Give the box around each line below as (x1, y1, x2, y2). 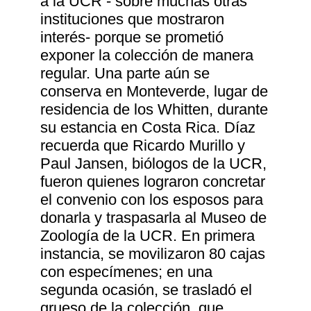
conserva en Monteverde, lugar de (40, 83, 269, 101)
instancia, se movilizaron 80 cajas (40, 245, 266, 263)
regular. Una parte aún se (40, 65, 210, 83)
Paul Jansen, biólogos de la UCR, (40, 155, 267, 173)
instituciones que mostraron (40, 10, 225, 28)
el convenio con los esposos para (40, 191, 264, 209)
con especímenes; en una (40, 263, 213, 281)
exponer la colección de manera (40, 47, 254, 65)
